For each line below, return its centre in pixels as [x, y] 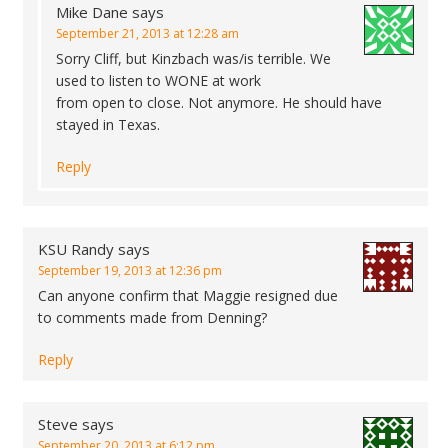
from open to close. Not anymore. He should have [219, 102]
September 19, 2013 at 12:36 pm [130, 270]
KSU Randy [76, 249]
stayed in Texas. [108, 124]
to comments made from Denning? [152, 317]
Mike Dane [92, 12]
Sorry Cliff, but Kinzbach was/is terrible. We [193, 58]
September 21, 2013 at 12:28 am [147, 33]
